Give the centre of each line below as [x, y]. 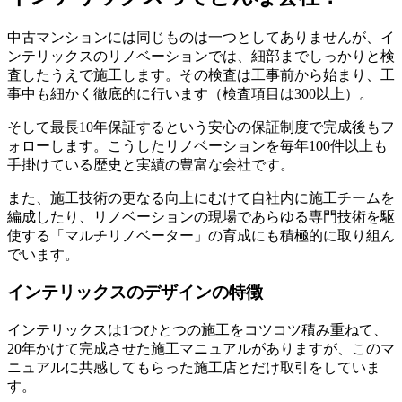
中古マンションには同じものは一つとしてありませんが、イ [201, 37]
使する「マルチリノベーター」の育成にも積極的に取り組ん [201, 235]
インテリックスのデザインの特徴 [135, 293]
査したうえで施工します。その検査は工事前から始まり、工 [201, 74]
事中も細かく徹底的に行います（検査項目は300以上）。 [190, 93]
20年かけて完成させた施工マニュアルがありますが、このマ [201, 348]
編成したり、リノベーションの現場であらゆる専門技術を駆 [201, 216]
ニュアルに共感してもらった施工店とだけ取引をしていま [194, 367]
